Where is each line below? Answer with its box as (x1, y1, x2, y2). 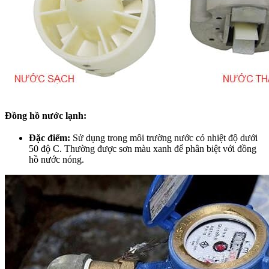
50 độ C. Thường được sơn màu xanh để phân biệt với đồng (29, 144, 256, 154)
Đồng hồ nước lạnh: (5, 110, 86, 121)
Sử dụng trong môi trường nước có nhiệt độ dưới (70, 133, 258, 144)
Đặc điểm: (29, 133, 70, 144)
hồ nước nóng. (29, 154, 84, 165)
